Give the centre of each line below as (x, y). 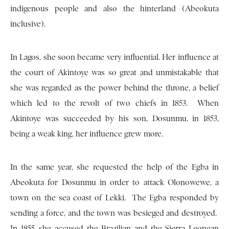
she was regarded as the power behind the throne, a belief (114, 88)
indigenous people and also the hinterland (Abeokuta (114, 9)
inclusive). (28, 24)
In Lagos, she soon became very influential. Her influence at (114, 58)
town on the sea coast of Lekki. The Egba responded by (114, 198)
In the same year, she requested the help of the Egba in (114, 167)
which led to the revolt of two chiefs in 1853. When (114, 104)
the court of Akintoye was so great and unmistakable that (114, 73)
